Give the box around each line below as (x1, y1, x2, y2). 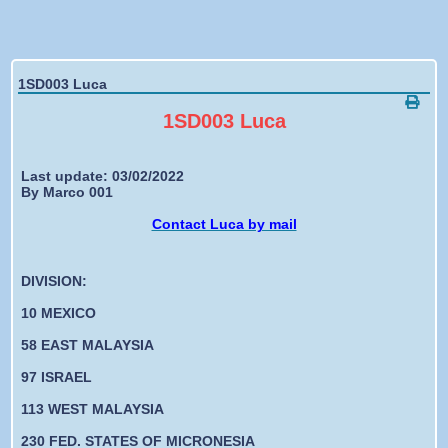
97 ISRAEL (20, 368, 92, 385)
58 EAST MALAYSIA (20, 336, 154, 353)
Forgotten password (182, 19, 296, 34)
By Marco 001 (20, 183, 113, 200)
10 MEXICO (20, 304, 96, 321)
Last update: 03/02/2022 (20, 167, 184, 184)
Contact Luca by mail (151, 215, 297, 232)
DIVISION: (20, 272, 87, 289)
